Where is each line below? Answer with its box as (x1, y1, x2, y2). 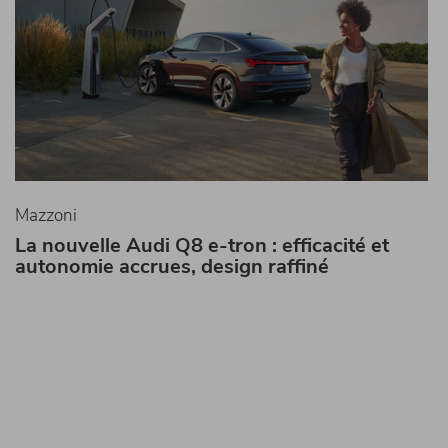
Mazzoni (14, 204, 77, 228)
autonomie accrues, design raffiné (14, 253, 329, 281)
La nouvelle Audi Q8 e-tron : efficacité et (14, 232, 389, 260)
